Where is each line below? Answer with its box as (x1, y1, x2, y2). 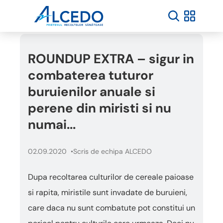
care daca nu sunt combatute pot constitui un (28, 203, 195, 213)
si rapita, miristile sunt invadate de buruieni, (28, 187, 187, 198)
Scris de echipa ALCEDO (73, 147, 152, 156)
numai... (28, 116, 76, 133)
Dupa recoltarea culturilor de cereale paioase (28, 172, 194, 182)
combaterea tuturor (28, 67, 153, 84)
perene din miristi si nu (28, 100, 171, 116)
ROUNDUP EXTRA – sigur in (28, 50, 194, 67)
